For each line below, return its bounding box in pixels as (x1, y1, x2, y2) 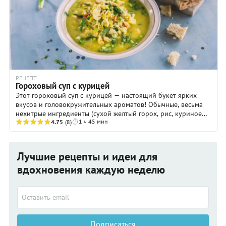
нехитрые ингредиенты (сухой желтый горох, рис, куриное (16, 109, 202, 119)
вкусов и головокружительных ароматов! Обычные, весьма (16, 100, 203, 109)
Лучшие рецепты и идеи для (17, 149, 157, 164)
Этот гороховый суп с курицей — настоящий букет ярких (16, 91, 197, 100)
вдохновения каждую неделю (17, 162, 165, 177)
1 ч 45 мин (79, 118, 107, 126)
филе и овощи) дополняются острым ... (16, 118, 139, 128)
